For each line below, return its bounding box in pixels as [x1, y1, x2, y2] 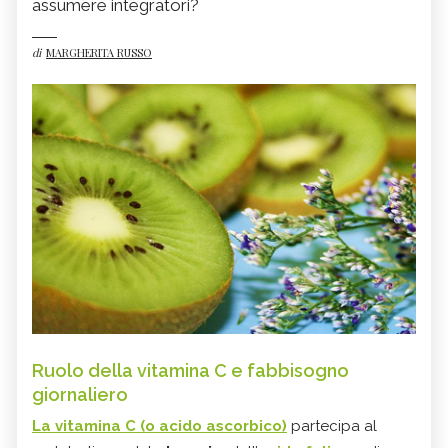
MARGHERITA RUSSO [46, 45, 152, 61]
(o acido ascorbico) [136, 416, 287, 435]
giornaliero [32, 383, 128, 405]
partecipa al [287, 416, 377, 435]
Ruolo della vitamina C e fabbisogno [32, 359, 349, 381]
